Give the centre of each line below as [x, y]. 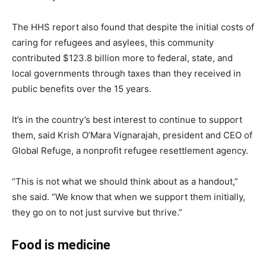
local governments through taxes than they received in [126, 73]
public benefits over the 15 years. [82, 89]
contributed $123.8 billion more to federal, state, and [122, 58]
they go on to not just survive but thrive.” [97, 212]
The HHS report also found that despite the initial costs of [133, 27]
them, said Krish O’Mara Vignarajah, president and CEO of [132, 135]
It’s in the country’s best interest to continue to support [127, 120]
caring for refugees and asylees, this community [113, 42]
